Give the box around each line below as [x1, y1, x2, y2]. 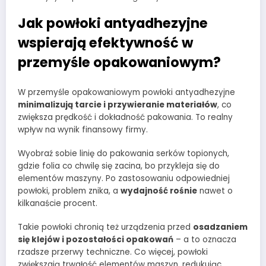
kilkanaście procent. [18, 197, 97, 209]
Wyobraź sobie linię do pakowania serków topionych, [18, 147, 229, 159]
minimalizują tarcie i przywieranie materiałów [18, 99, 217, 110]
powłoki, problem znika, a [18, 185, 121, 197]
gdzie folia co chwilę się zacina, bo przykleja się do [18, 160, 220, 172]
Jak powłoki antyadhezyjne [18, 14, 208, 33]
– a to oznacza [173, 234, 236, 246]
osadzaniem [193, 221, 248, 233]
